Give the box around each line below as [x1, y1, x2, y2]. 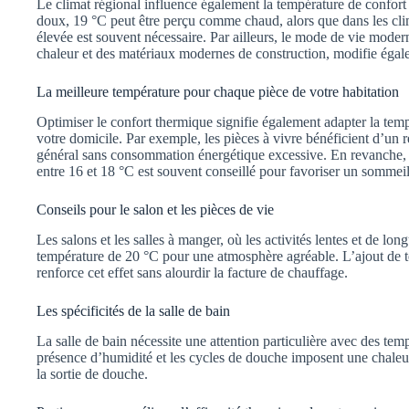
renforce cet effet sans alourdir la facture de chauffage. [37, 264, 348, 280]
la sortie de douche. [37, 365, 148, 382]
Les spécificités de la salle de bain [37, 302, 230, 319]
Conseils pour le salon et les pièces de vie [37, 202, 274, 218]
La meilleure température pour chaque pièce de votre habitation [37, 84, 399, 100]
